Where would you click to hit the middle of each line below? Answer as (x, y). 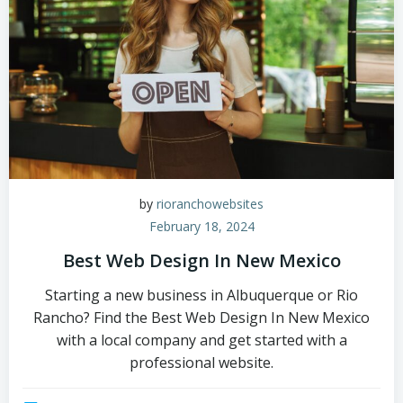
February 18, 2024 (201, 226)
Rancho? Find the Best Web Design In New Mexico (201, 318)
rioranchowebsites (210, 204)
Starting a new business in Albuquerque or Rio (201, 295)
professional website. (201, 363)
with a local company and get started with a (201, 340)
